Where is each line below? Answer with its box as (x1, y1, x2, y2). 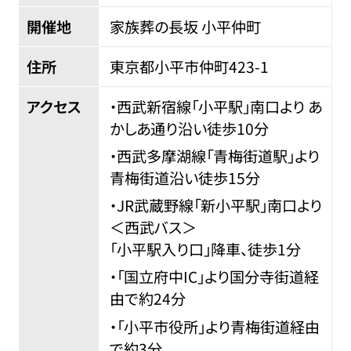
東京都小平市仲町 (110, 56, 230, 78)
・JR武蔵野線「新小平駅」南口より (110, 194, 323, 217)
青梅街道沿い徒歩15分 (110, 167, 261, 190)
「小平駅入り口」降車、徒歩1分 (110, 238, 302, 261)
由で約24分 (110, 288, 186, 310)
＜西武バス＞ (110, 216, 197, 239)
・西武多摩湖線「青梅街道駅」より (110, 145, 320, 168)
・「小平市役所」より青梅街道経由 (110, 315, 320, 338)
